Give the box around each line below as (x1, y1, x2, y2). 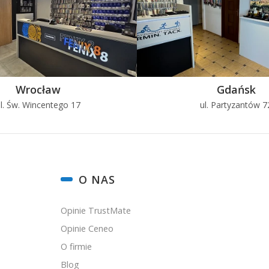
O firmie (61, 240, 92, 252)
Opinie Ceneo (61, 222, 114, 234)
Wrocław (15, 82, 61, 97)
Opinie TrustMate (61, 204, 131, 216)
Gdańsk (216, 82, 256, 97)
